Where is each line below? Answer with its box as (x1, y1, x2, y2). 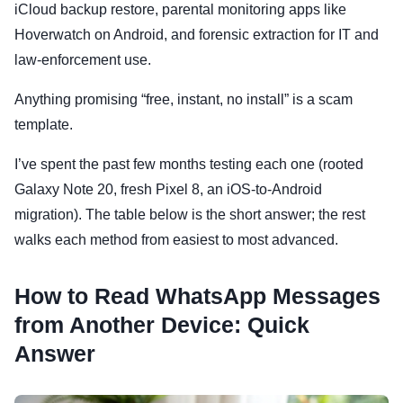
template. (14, 117, 73, 132)
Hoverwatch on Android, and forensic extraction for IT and (14, 27, 379, 42)
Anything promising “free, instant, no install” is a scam (14, 92, 353, 107)
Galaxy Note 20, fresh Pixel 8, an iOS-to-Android (14, 182, 322, 197)
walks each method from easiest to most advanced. (14, 232, 338, 247)
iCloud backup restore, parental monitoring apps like (14, 2, 346, 17)
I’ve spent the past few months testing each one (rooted (14, 157, 363, 172)
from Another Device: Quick (14, 312, 309, 337)
